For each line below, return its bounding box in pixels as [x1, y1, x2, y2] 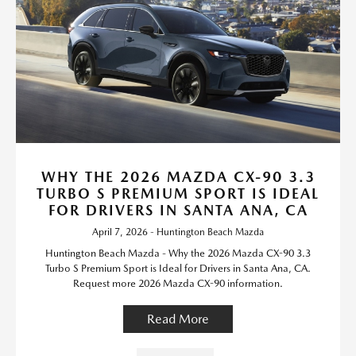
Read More [147, 311, 209, 327]
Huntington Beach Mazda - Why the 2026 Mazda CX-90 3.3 [45, 247, 311, 260]
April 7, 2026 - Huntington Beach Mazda [92, 226, 264, 238]
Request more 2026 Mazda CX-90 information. [73, 277, 283, 290]
